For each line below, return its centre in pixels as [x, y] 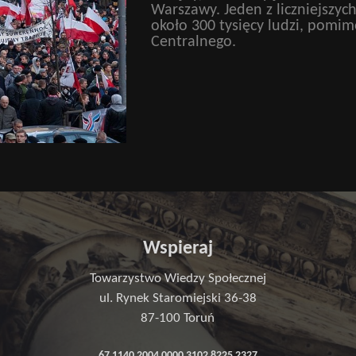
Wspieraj [178, 248]
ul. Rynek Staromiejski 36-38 [178, 298]
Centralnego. [193, 42]
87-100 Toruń [178, 318]
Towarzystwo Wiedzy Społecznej [178, 278]
